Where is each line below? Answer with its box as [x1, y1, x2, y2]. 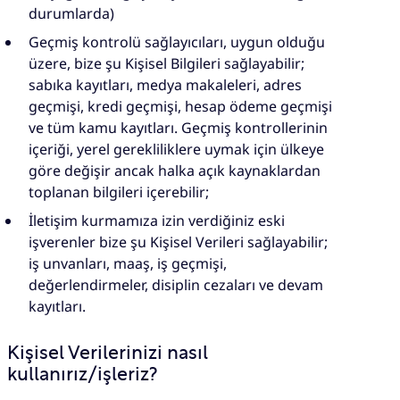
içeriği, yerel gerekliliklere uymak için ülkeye [29, 139, 324, 160]
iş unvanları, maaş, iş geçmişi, [29, 254, 227, 274]
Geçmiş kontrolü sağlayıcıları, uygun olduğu [29, 32, 325, 53]
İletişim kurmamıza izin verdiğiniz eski [29, 211, 285, 231]
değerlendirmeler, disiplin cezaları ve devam [29, 275, 323, 296]
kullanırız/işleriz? [7, 365, 157, 384]
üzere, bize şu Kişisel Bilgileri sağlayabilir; [29, 54, 304, 74]
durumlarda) [29, 4, 114, 24]
